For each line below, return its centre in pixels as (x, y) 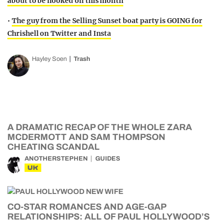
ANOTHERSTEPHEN (56, 159)
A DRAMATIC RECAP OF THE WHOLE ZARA (100, 127)
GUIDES (108, 159)
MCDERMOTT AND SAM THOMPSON (86, 137)
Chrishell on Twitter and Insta (59, 33)
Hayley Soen (49, 59)
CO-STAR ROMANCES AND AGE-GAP (87, 207)
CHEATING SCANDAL (54, 147)
